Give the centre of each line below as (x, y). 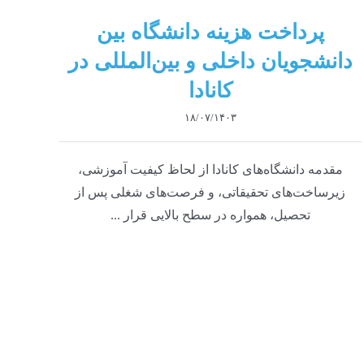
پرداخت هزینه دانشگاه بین (210, 32)
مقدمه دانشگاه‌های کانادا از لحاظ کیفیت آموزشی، (210, 169)
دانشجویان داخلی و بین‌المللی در (210, 61)
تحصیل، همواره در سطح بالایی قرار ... (210, 214)
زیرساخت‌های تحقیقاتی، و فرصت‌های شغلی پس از (210, 192)
